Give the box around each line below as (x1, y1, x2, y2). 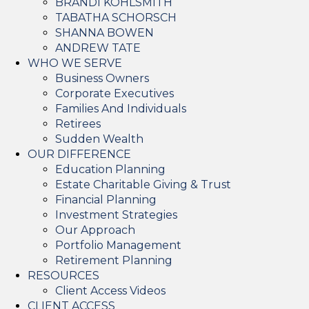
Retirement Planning (55, 253, 172, 267)
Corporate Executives (55, 86, 174, 100)
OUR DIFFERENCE (28, 147, 131, 161)
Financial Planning (55, 192, 157, 206)
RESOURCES (28, 268, 99, 282)
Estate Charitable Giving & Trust (55, 177, 231, 191)
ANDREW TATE (55, 41, 141, 54)
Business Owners (55, 71, 149, 85)
